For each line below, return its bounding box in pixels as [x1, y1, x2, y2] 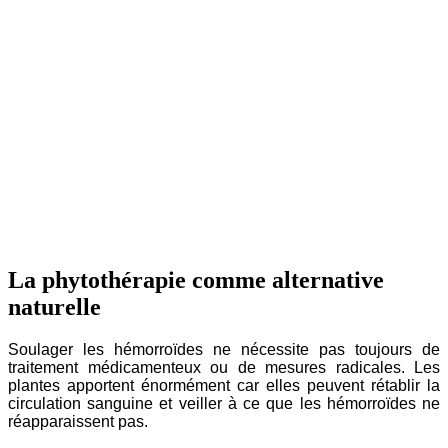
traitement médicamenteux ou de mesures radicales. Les [8, 358, 440, 376]
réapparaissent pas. [8, 412, 148, 430]
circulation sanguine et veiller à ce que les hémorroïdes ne [8, 394, 440, 412]
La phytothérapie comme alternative [8, 267, 384, 294]
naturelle [8, 294, 101, 321]
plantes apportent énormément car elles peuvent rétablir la [8, 376, 440, 394]
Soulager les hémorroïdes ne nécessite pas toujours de [8, 340, 440, 358]
